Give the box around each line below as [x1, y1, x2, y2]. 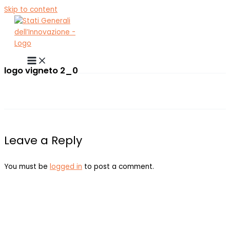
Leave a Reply [4, 132, 82, 149]
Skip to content [4, 5, 57, 14]
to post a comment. [82, 162, 154, 172]
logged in [50, 162, 82, 172]
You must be [4, 162, 50, 172]
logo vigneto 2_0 [4, 64, 78, 76]
